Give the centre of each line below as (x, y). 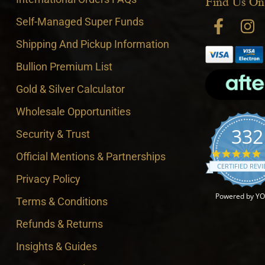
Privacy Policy (48, 179)
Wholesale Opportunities (73, 112)
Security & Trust (53, 134)
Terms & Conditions (62, 201)
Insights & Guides (56, 246)
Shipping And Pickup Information (92, 44)
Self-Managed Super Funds (80, 22)
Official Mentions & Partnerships (91, 156)
